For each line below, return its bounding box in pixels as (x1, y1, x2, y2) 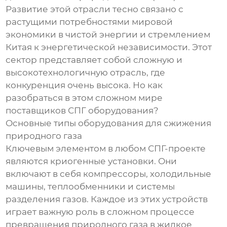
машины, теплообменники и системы (6, 181, 175, 192)
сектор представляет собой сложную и (6, 55, 183, 65)
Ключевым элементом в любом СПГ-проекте (6, 143, 206, 154)
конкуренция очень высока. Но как (6, 80, 163, 91)
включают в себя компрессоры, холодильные (6, 169, 212, 179)
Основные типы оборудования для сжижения (6, 118, 212, 129)
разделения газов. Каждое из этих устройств (6, 194, 208, 205)
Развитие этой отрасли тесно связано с (6, 4, 184, 15)
